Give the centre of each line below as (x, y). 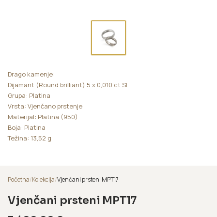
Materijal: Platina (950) (43, 116)
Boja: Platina (27, 127)
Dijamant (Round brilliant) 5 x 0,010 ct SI (68, 85)
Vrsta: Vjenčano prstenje (45, 106)
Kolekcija (43, 179)
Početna (19, 179)
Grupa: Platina (29, 95)
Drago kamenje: (31, 74)
